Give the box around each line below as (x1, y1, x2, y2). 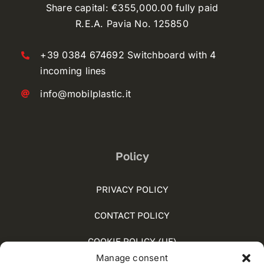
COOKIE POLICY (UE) (87, 236, 177, 247)
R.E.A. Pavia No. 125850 (75, 18, 189, 30)
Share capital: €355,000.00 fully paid (45, 2, 219, 14)
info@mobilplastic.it (40, 87, 131, 100)
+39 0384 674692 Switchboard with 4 (40, 49, 216, 61)
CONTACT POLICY (94, 210, 170, 221)
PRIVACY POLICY (95, 184, 169, 195)
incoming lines (40, 65, 106, 77)
